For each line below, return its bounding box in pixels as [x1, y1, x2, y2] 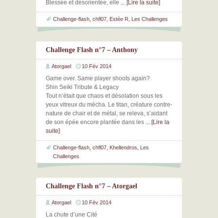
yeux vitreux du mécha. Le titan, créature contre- [46, 101, 172, 108]
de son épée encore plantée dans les [46, 119, 145, 126]
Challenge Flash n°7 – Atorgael [46, 182, 137, 190]
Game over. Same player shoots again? [46, 75, 150, 82]
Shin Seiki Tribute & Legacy [46, 84, 119, 91]
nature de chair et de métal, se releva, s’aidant [46, 110, 167, 117]
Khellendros [109, 145, 137, 150]
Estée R [109, 16, 128, 22]
